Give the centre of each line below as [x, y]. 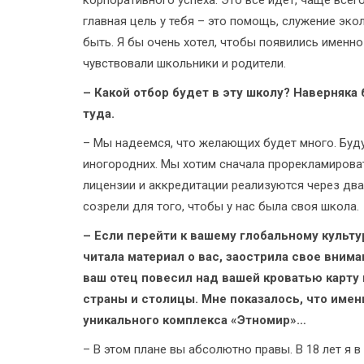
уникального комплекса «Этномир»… [195, 321]
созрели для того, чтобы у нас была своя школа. [221, 207]
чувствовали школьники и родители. [184, 64]
